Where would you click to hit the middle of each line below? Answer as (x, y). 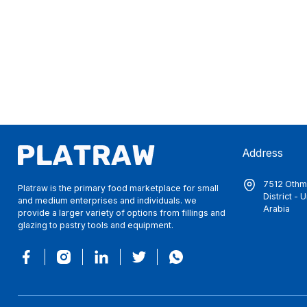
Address (263, 153)
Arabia (277, 209)
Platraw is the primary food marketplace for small (119, 188)
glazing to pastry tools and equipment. (96, 225)
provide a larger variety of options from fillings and (122, 213)
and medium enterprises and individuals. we (108, 201)
